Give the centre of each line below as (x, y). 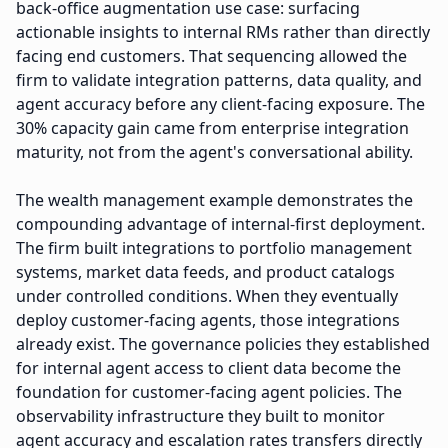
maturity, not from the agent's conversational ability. (214, 152)
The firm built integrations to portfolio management (214, 248)
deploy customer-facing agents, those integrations (208, 320)
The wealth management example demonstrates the (214, 200)
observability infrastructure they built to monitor (200, 416)
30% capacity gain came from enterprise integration (212, 128)
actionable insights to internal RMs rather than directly (223, 32)
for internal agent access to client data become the (208, 368)
